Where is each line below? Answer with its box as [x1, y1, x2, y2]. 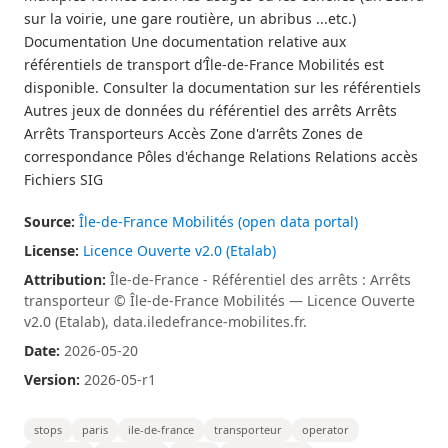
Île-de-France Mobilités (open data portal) [79, 212, 358, 231]
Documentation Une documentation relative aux [24, 32, 346, 51]
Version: [24, 370, 80, 389]
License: [24, 241, 79, 260]
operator [302, 422, 349, 437]
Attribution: [24, 270, 106, 289]
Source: [24, 212, 75, 231]
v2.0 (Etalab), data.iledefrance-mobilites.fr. [24, 312, 307, 331]
